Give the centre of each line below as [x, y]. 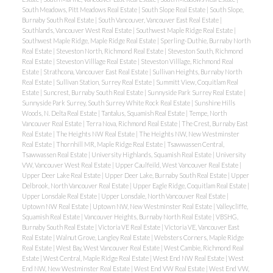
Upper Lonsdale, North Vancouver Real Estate [164, 196]
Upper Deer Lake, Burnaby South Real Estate [166, 175]
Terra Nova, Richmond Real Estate [132, 124]
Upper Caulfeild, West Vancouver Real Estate [177, 165]
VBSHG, [227, 217]
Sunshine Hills [214, 103]
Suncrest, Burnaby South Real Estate [94, 93]
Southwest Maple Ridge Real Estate [185, 30]
